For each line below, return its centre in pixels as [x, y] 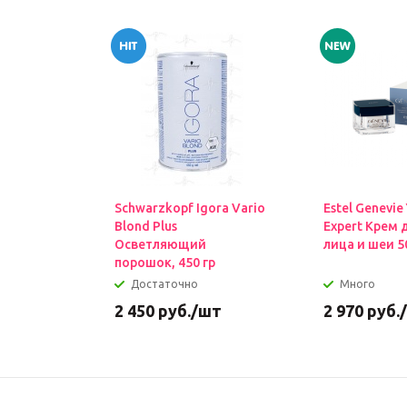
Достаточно [164, 284]
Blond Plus [146, 226]
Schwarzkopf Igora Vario [190, 208]
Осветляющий [160, 244]
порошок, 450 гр [165, 263]
